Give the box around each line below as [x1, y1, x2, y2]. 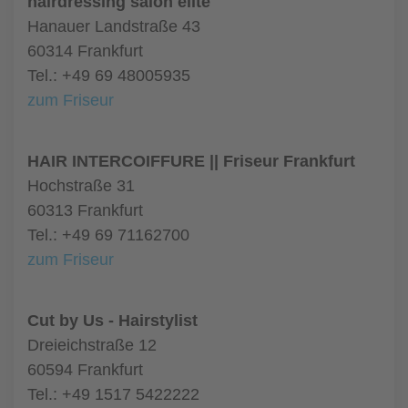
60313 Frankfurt [27, 201, 143, 219]
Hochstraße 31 [27, 177, 135, 195]
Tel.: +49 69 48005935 [27, 66, 190, 85]
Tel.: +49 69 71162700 [27, 226, 189, 244]
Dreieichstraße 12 [27, 336, 157, 354]
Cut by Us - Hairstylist [27, 311, 198, 330]
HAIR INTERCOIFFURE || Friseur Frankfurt [27, 152, 355, 170]
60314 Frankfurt [27, 42, 143, 60]
